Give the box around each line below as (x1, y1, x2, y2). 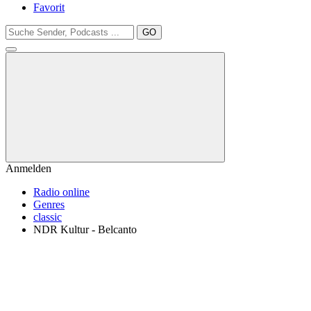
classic (33, 211, 62, 223)
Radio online (33, 186, 90, 198)
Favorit (33, 1, 65, 13)
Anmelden (6, 162, 51, 174)
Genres (33, 199, 65, 210)
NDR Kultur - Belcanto (33, 224, 137, 235)
